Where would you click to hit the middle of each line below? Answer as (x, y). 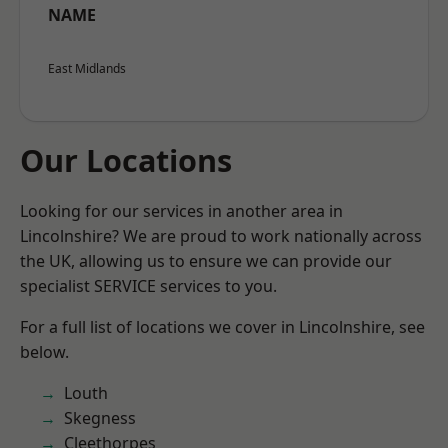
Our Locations (126, 160)
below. (44, 352)
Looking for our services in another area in (181, 211)
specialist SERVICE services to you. (148, 286)
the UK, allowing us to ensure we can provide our (206, 261)
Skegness (100, 418)
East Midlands (87, 68)
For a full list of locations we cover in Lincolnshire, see (222, 327)
